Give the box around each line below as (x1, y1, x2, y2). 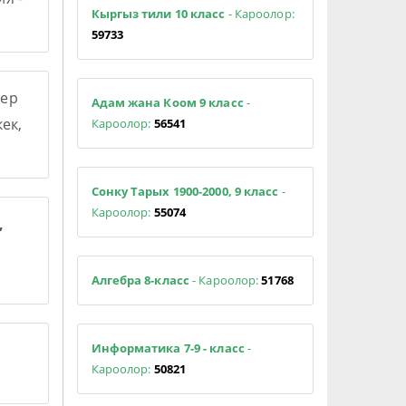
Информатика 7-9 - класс (91, 339, 245, 356)
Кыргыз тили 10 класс (91, 5, 228, 22)
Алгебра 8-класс (91, 271, 189, 288)
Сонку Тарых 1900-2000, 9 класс (91, 182, 279, 199)
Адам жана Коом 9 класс (91, 93, 244, 111)
